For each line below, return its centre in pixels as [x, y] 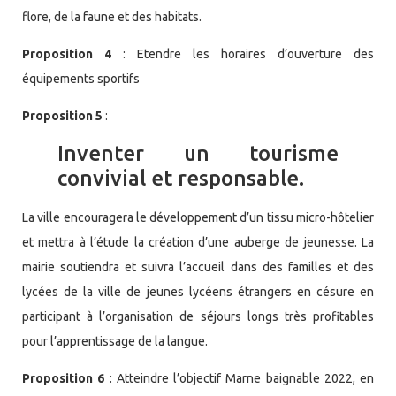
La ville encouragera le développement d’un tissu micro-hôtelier [198, 217]
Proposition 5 [62, 116]
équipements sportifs [81, 78]
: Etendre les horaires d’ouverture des [243, 53]
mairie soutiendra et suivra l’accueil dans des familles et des [198, 267]
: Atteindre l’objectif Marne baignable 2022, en [239, 379]
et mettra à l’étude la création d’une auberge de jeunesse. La [198, 242]
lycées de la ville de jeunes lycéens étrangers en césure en [198, 291]
